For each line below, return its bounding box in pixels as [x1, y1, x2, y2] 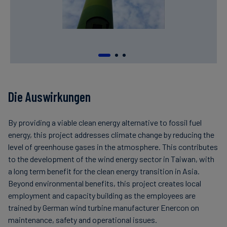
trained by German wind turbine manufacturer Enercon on [8, 203, 199, 213]
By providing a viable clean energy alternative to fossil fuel [8, 118, 202, 128]
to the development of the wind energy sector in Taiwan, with [8, 154, 214, 164]
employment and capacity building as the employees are [8, 191, 196, 201]
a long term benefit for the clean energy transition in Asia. [8, 166, 200, 176]
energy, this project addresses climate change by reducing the [8, 130, 214, 140]
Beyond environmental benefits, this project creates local [8, 178, 201, 188]
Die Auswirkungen [8, 89, 91, 105]
